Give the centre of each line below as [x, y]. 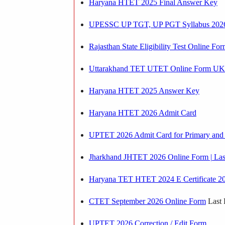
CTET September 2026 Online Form [147, 201]
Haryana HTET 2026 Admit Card [142, 113]
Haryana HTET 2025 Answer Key [144, 90]
